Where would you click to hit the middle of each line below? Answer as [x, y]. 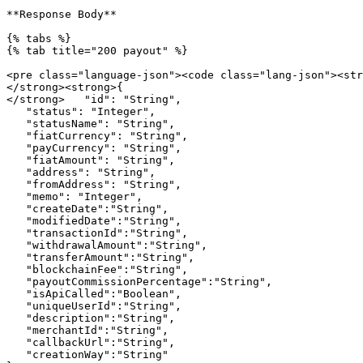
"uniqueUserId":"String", [16, 306]
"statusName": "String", [16, 124]
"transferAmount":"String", [16, 257]
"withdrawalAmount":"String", [16, 245]
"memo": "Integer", [16, 196]
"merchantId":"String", [16, 330]
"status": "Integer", [16, 111]
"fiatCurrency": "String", [16, 136]
